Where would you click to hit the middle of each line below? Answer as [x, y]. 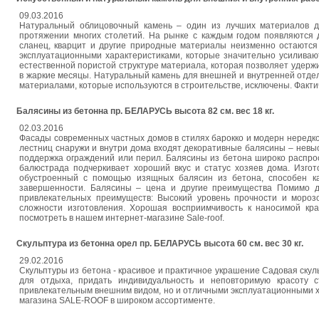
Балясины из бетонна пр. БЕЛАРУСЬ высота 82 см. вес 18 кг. [145, 111]
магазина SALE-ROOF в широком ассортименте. [117, 300]
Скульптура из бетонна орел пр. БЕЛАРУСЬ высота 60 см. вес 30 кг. [160, 244]
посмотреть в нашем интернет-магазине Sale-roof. [122, 218]
